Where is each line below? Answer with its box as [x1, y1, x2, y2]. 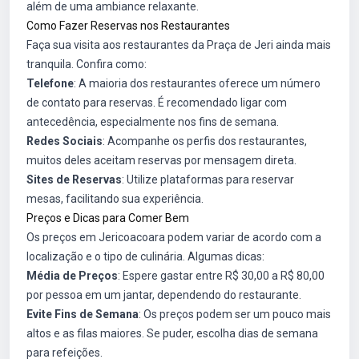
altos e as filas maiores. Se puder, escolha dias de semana [26, 327, 318, 340]
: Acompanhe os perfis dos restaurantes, [103, 135, 307, 147]
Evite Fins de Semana [26, 308, 139, 321]
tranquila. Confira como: [26, 58, 147, 71]
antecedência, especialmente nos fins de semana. [26, 115, 279, 128]
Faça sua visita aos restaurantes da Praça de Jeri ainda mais [26, 38, 331, 51]
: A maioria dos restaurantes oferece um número [74, 77, 321, 90]
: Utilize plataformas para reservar [122, 173, 294, 186]
